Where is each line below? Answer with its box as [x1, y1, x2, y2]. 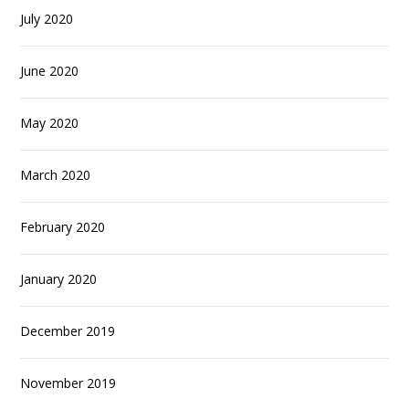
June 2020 [20, 62, 79, 80]
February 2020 [20, 218, 106, 236]
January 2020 [20, 270, 98, 288]
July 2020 [20, 10, 74, 28]
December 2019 [20, 322, 116, 341]
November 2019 [20, 374, 117, 393]
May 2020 [20, 114, 79, 132]
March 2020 [20, 166, 91, 184]
